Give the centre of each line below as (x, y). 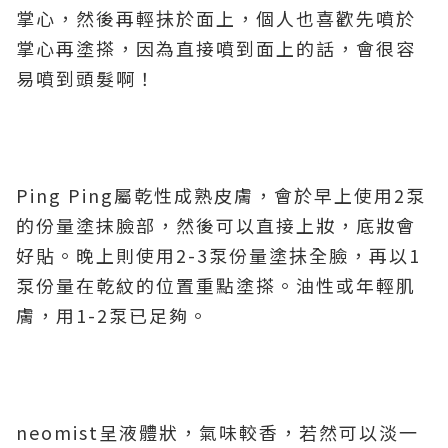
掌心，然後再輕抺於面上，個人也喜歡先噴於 (216, 18)
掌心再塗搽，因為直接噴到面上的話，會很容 (216, 48)
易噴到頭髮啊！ (86, 78)
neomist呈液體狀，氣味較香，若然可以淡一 (217, 432)
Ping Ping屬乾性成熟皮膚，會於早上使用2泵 (221, 195)
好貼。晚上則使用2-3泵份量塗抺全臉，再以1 (218, 255)
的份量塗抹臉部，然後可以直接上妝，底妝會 (216, 225)
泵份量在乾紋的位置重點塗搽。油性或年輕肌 (216, 285)
